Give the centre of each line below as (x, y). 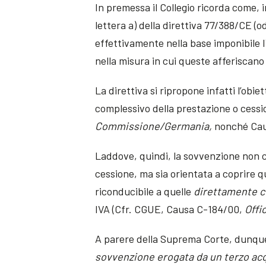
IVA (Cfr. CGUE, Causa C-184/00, (170, 209)
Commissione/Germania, (155, 126)
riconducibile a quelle (145, 191)
